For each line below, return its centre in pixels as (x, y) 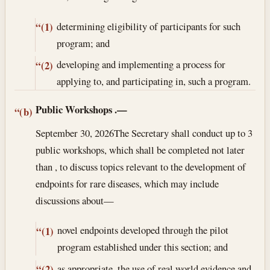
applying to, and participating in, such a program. (153, 81)
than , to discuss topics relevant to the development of (141, 166)
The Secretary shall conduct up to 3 (184, 133)
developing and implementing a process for (141, 64)
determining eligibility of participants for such (148, 26)
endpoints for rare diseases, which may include (127, 183)
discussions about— (75, 200)
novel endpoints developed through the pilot (143, 230)
